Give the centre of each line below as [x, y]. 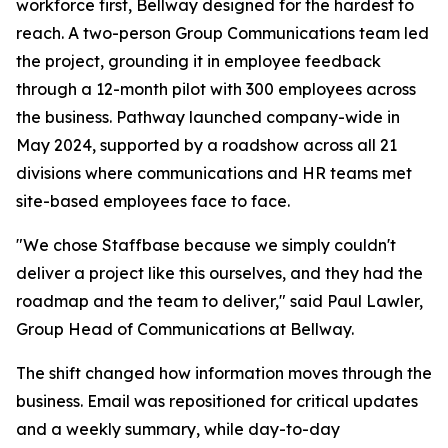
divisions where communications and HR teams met [214, 173]
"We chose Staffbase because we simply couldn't [206, 245]
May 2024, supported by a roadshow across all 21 [206, 145]
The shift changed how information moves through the [224, 373]
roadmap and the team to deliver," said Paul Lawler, [219, 301]
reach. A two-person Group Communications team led [222, 33]
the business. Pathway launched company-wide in [208, 117]
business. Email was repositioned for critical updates [217, 401]
